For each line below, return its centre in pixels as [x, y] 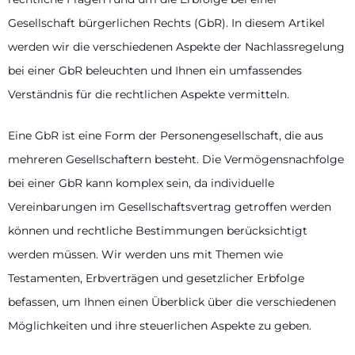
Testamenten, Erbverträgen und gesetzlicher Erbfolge [156, 279]
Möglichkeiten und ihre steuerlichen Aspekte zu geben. [160, 326]
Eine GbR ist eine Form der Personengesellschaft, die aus [166, 136]
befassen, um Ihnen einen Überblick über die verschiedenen [172, 302]
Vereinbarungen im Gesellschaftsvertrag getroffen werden [170, 207]
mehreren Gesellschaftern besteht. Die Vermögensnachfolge [176, 160]
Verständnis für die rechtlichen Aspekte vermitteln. [149, 94]
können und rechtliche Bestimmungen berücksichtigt [158, 231]
